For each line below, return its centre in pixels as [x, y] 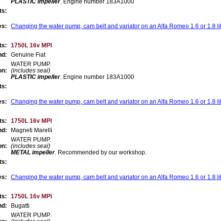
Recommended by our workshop [101, 152]
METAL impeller [33, 152]
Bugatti [20, 205]
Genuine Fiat [28, 55]
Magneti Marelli [32, 130]
